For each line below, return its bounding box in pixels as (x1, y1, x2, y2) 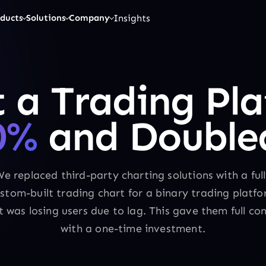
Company (68, 12, 110, 23)
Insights (113, 12, 150, 24)
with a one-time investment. (61, 222, 205, 235)
